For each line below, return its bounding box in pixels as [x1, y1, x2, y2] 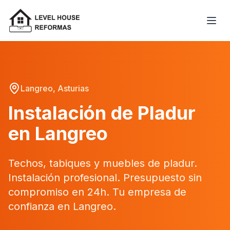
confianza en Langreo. [8, 200, 116, 213]
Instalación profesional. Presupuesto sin [8, 171, 202, 184]
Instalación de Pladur [8, 102, 196, 124]
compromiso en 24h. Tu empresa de [8, 186, 186, 198]
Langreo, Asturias [21, 83, 89, 93]
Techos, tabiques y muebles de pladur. [8, 157, 197, 169]
